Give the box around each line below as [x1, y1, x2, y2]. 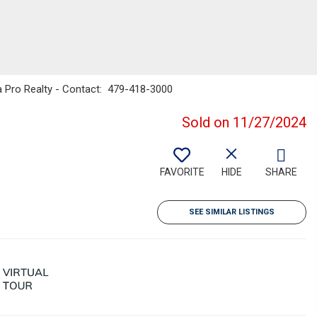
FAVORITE [159, 166, 204, 178]
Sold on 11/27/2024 [182, 114, 306, 131]
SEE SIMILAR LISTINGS [189, 207, 275, 217]
